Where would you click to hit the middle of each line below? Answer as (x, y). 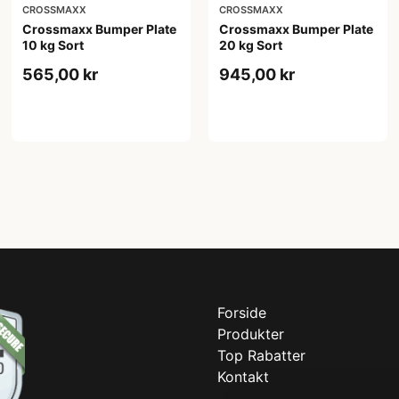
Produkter (251, 334)
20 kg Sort (250, 45)
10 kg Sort (53, 45)
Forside (242, 312)
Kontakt (243, 376)
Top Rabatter (261, 355)
